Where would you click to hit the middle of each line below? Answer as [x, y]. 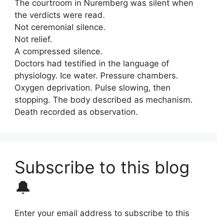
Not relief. [33, 39]
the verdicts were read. [60, 15]
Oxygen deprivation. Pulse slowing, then [93, 88]
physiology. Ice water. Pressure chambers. [96, 76]
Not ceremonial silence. [60, 27]
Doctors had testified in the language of [92, 63]
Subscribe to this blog [102, 167]
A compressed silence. [59, 51]
